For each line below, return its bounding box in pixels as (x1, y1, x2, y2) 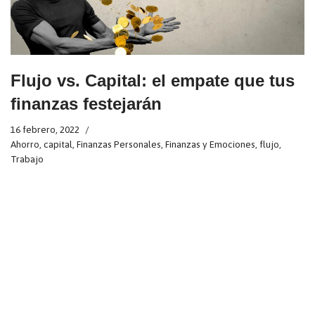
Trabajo (11, 153, 44, 165)
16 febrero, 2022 (11, 123, 79, 135)
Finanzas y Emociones (165, 138, 255, 150)
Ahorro (11, 138, 39, 150)
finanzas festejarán (11, 94, 162, 113)
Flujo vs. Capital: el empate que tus (11, 70, 295, 90)
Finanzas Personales (77, 138, 161, 150)
